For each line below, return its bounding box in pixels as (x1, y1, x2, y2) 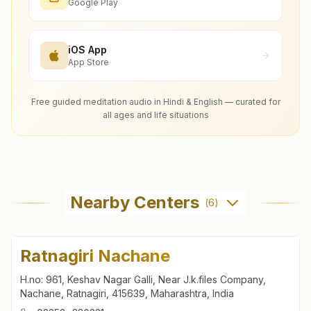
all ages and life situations (102, 110, 209, 121)
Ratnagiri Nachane (20, 246, 170, 267)
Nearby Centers (70, 192, 199, 213)
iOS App (68, 43, 107, 56)
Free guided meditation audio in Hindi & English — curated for (31, 96, 280, 108)
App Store (68, 56, 109, 67)
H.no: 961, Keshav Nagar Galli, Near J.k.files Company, (20, 274, 266, 286)
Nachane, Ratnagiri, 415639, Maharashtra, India (20, 287, 234, 300)
